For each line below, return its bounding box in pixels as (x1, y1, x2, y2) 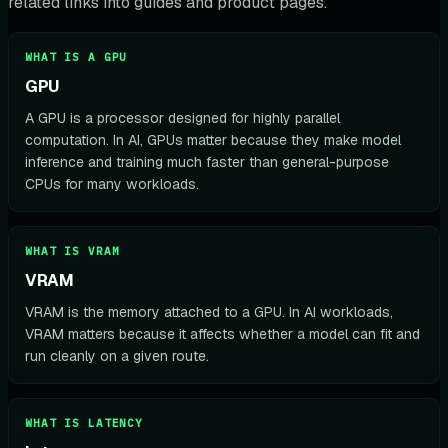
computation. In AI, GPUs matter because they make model (25, 131, 401, 149)
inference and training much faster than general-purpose (25, 153, 389, 171)
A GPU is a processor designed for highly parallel (25, 109, 340, 127)
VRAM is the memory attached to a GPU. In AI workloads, (25, 303, 393, 321)
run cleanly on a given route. (25, 347, 209, 365)
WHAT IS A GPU (25, 50, 128, 64)
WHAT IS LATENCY (25, 416, 144, 430)
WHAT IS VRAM (25, 244, 120, 258)
